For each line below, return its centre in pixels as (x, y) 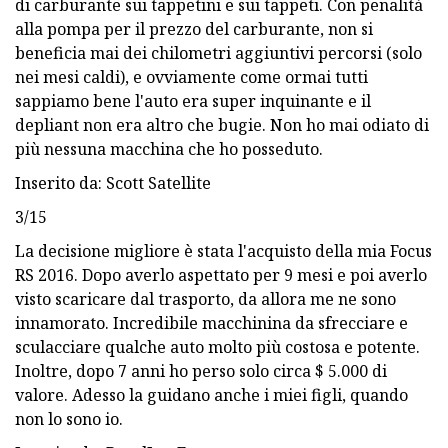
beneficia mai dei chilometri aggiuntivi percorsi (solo (218, 52)
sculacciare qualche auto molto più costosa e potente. (217, 346)
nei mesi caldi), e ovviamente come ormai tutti (191, 76)
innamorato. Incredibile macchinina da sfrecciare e (211, 322)
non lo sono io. (69, 418)
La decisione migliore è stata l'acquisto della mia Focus (223, 250)
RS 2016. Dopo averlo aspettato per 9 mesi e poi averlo (221, 274)
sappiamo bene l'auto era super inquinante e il (193, 100)
